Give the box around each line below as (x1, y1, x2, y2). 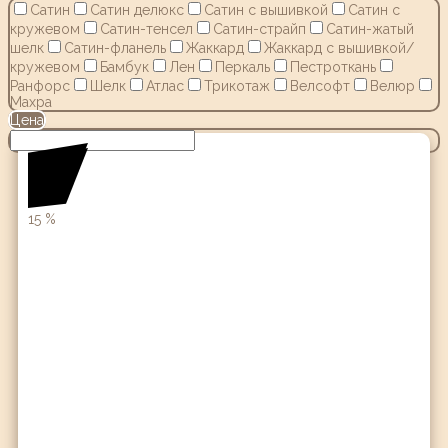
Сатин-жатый (326, 20, 414, 37)
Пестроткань (290, 58, 376, 75)
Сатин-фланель (64, 39, 166, 56)
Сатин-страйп (213, 20, 306, 37)
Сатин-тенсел (100, 20, 193, 37)
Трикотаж (204, 77, 270, 94)
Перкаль (215, 58, 270, 75)
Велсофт (290, 77, 350, 94)
